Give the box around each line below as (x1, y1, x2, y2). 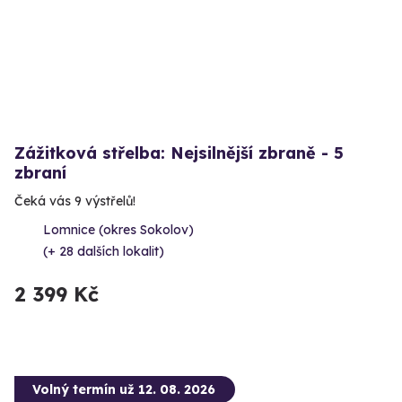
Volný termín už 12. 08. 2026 (32, 381, 215, 398)
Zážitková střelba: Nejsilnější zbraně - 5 (14, 143, 344, 164)
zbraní (14, 162, 66, 184)
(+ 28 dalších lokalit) (43, 243, 164, 260)
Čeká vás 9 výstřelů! (14, 193, 135, 210)
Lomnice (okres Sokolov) (43, 222, 194, 239)
